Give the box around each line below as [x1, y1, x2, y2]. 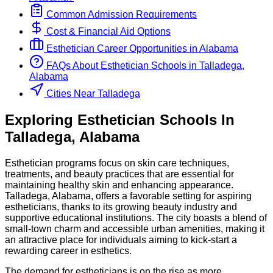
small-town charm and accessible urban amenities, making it [5, 223, 264, 234]
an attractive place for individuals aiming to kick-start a [5, 234, 237, 245]
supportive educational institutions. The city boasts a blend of [5, 212, 267, 223]
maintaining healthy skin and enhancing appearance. [5, 179, 233, 190]
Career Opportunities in [97, 43, 199, 54]
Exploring [5, 112, 77, 129]
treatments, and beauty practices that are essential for [5, 168, 234, 179]
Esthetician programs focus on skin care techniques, [5, 157, 229, 168]
